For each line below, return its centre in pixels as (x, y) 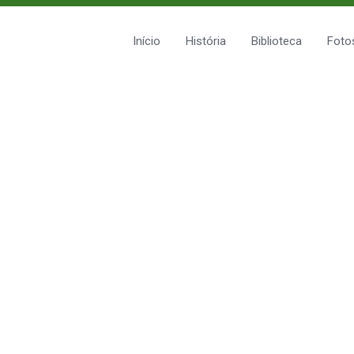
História (206, 41)
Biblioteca (277, 41)
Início (147, 41)
